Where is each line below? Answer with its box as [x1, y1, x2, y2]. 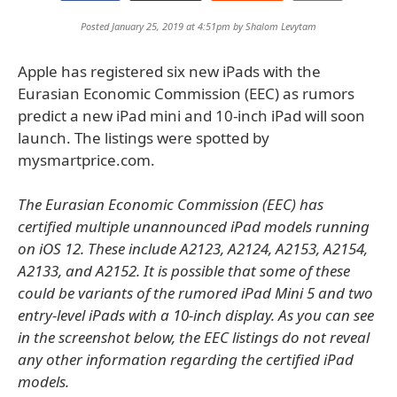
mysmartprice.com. [18, 150, 155, 170]
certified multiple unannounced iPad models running [18, 216, 370, 237]
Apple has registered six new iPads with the [18, 61, 321, 82]
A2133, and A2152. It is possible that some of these [18, 261, 350, 281]
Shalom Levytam [245, 19, 316, 33]
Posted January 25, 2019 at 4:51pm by [81, 19, 245, 33]
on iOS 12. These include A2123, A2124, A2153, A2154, [18, 238, 368, 259]
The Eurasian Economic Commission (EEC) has [18, 194, 323, 214]
